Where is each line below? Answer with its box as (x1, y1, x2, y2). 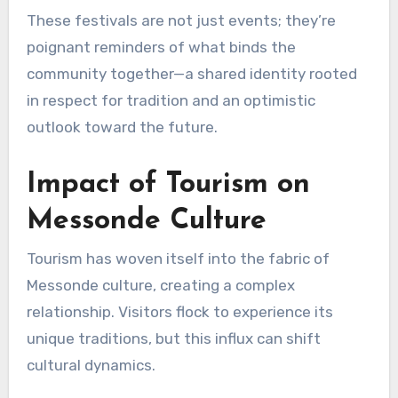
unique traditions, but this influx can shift (26, 330, 321, 348)
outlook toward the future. (26, 117, 218, 136)
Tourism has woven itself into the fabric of (26, 250, 330, 268)
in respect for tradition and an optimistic (26, 91, 315, 109)
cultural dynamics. (26, 356, 155, 375)
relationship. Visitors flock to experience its (26, 303, 333, 322)
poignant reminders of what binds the (26, 37, 296, 56)
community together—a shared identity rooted (26, 64, 357, 83)
